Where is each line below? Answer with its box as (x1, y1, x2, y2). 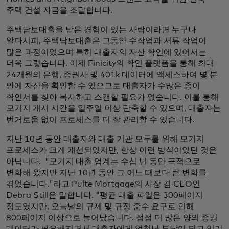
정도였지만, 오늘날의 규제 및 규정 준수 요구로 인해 (6, 202, 194, 211)
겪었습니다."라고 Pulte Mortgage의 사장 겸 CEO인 (6, 180, 200, 188)
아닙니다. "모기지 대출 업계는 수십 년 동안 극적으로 (6, 157, 200, 166)
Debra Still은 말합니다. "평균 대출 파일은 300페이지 (6, 191, 203, 199)
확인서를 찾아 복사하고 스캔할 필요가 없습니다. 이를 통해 (6, 93, 219, 101)
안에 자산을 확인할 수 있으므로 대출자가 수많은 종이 (6, 82, 200, 90)
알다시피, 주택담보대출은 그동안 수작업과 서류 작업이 (6, 37, 207, 45)
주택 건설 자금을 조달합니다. (6, 6, 112, 14)
